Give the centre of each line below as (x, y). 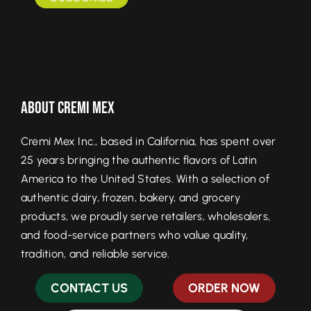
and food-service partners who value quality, (135, 235)
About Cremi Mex (68, 108)
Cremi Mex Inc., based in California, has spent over (149, 141)
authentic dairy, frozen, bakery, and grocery (131, 197)
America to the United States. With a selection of (145, 178)
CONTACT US (90, 288)
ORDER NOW (224, 288)
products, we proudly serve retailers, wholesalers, (145, 216)
